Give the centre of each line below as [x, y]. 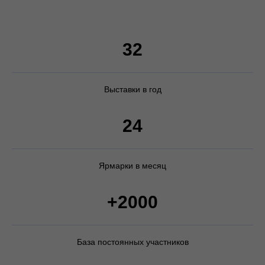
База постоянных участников [132, 242]
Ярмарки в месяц [132, 166]
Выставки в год [132, 90]
